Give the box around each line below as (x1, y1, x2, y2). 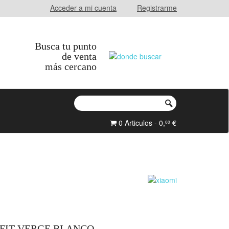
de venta (62, 51, 97, 62)
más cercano (45, 61, 97, 72)
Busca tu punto (35, 40, 97, 52)
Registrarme (137, 3, 177, 13)
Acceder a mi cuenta (50, 3, 117, 13)
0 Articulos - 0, (117, 118, 165, 128)
